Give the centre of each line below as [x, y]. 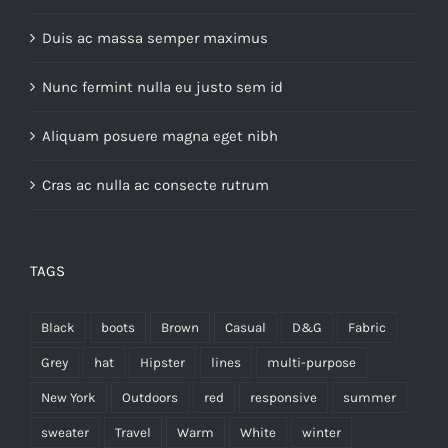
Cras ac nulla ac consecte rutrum [155, 184]
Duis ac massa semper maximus [155, 37]
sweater [65, 432]
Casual [245, 327]
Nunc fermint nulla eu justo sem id [162, 86]
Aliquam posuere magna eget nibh [160, 135]
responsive [283, 397]
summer [369, 397]
